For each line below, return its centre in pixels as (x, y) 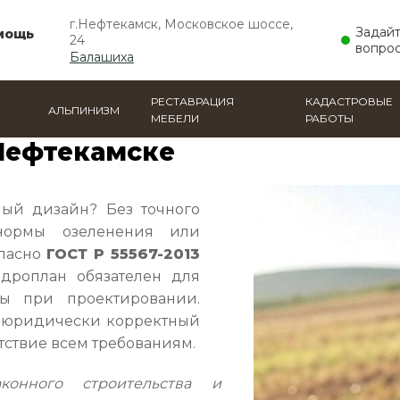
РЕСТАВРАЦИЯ (192, 101)
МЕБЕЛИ (175, 118)
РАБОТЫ (329, 118)
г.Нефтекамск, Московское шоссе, (181, 24)
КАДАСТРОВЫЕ (349, 101)
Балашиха (101, 57)
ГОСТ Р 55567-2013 (124, 254)
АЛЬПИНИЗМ (83, 110)
